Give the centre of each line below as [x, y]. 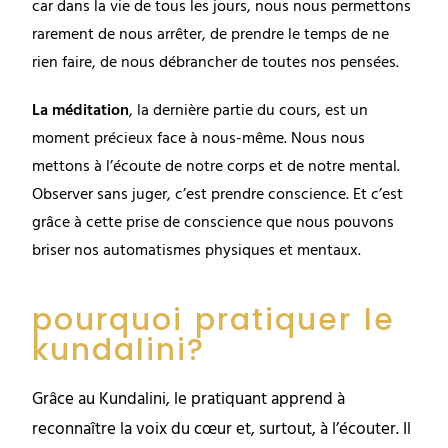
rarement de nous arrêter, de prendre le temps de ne [211, 35]
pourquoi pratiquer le [214, 320]
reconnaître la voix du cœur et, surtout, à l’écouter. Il [222, 430]
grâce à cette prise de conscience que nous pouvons [213, 223]
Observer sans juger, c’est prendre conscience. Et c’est [218, 195]
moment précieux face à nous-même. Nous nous [199, 139]
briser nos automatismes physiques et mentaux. [197, 251]
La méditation [81, 111]
